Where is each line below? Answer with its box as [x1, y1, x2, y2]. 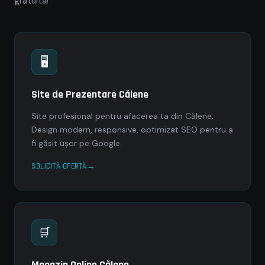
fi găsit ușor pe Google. [31, 138, 122, 148]
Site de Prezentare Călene [31, 88, 148, 101]
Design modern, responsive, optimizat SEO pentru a [31, 124, 233, 135]
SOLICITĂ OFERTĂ [31, 161, 87, 171]
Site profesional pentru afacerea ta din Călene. [31, 111, 214, 121]
